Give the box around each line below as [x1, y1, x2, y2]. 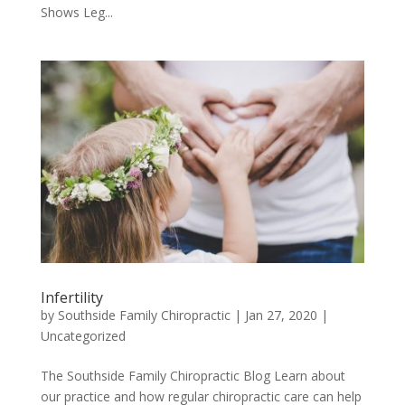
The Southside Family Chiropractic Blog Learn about [40, 366, 345, 384]
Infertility [40, 287, 103, 307]
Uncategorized [40, 326, 126, 344]
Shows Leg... [40, 3, 113, 21]
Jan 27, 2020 [244, 306, 317, 324]
